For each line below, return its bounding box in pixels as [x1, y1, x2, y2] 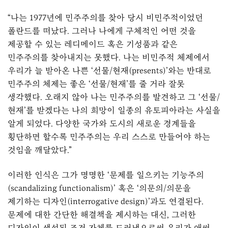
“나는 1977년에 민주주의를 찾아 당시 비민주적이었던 [8, 13, 203, 23]
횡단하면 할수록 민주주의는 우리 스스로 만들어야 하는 [8, 132, 210, 142]
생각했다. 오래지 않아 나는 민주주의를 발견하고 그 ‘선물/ [8, 92, 220, 102]
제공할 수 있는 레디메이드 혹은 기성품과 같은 [8, 39, 178, 49]
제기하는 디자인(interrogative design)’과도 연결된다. [8, 196, 204, 206]
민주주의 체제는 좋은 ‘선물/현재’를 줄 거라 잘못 [8, 79, 185, 89]
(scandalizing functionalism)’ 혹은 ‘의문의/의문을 [8, 183, 191, 193]
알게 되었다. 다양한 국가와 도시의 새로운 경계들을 [8, 119, 196, 129]
